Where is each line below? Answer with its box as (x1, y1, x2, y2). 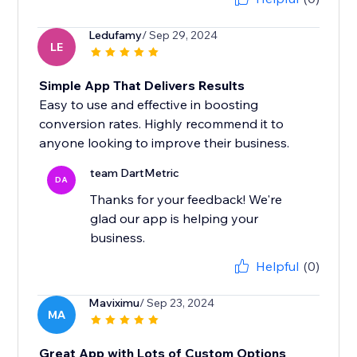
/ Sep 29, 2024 (142, 28, 218, 43)
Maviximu (88, 296, 140, 311)
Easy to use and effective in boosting (39, 96, 259, 113)
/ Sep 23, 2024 (139, 296, 215, 311)
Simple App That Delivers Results (39, 77, 245, 94)
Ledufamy (88, 28, 143, 43)
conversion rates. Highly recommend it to (39, 116, 284, 132)
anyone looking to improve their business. (39, 135, 290, 151)
